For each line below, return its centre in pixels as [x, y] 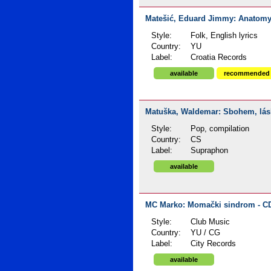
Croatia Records [219, 57]
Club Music [211, 222]
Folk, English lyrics [224, 36]
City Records [214, 244]
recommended [247, 73]
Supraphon [210, 151]
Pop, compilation [220, 129]
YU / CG [206, 233]
